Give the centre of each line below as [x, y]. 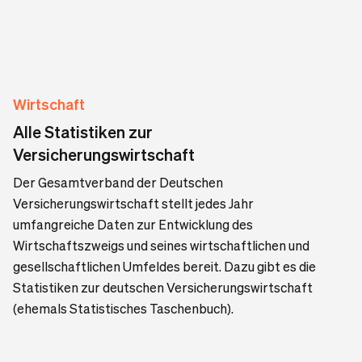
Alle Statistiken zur [83, 132]
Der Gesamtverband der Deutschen [118, 182]
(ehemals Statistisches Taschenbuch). [123, 308]
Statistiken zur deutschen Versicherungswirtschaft [163, 287]
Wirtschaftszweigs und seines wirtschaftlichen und [161, 245]
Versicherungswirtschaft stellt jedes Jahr [133, 203]
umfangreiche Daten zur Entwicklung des [133, 224]
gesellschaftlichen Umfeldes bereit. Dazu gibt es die [164, 266]
